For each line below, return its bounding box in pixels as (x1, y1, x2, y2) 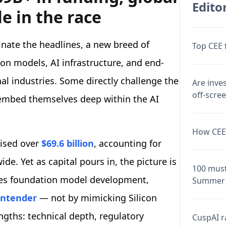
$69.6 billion (41, 137, 94, 150)
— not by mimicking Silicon (37, 192, 157, 204)
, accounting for (94, 137, 161, 150)
